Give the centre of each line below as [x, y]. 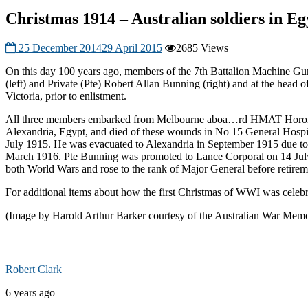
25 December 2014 [60, 47]
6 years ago [30, 292]
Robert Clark [34, 269]
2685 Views [202, 47]
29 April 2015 [132, 47]
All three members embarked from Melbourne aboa [117, 119]
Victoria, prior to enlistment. [66, 96]
